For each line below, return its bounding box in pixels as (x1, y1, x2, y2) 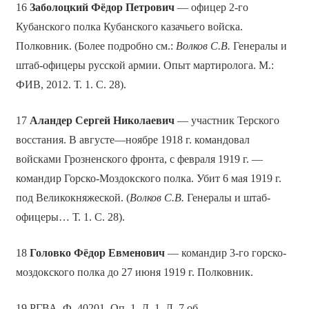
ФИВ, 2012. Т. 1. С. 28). (15, 79, 126, 91)
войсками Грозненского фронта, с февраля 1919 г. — (15, 153, 263, 166)
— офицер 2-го (174, 1, 248, 14)
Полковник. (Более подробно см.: (15, 40, 176, 52)
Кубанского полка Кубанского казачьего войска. (15, 21, 243, 33)
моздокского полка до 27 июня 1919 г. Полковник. (15, 266, 253, 279)
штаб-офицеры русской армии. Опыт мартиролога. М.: (15, 59, 274, 72)
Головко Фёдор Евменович (29, 247, 165, 259)
